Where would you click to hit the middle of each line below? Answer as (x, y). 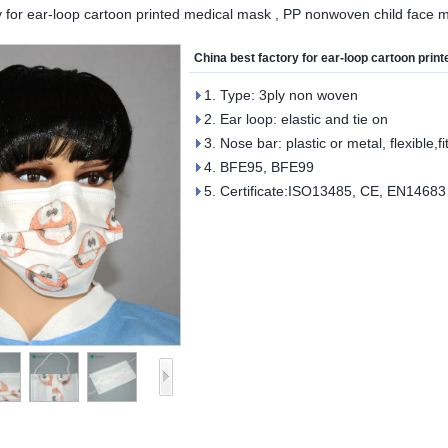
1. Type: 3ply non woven (281, 95)
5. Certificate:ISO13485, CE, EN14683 (325, 191)
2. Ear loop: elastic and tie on (296, 119)
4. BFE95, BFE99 (259, 167)
